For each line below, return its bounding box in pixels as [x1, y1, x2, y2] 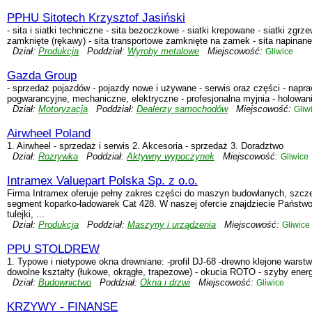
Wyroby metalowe [127, 46, 199, 56]
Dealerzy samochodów [136, 104, 228, 114]
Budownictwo [38, 277, 91, 288]
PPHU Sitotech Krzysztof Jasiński [7, 11, 185, 24]
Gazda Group [7, 69, 77, 82]
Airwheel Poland [7, 127, 91, 140]
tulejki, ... [7, 209, 45, 219]
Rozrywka [38, 151, 78, 162]
